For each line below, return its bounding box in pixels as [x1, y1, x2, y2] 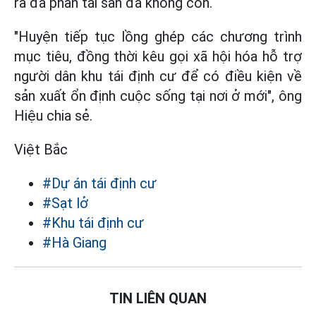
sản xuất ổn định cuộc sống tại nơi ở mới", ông [14, 87, 302, 104]
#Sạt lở [42, 194, 88, 212]
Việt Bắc [14, 140, 68, 158]
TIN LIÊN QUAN [109, 289, 207, 307]
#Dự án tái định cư [42, 174, 157, 192]
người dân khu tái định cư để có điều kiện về [14, 67, 302, 85]
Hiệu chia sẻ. [14, 107, 92, 124]
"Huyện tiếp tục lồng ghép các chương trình [14, 28, 302, 45]
